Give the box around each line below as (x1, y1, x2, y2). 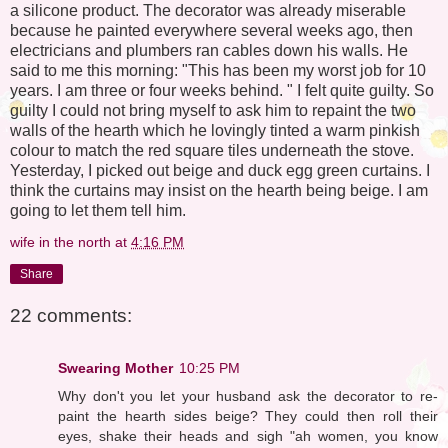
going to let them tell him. (10, 201, 186, 219)
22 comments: (10, 305, 132, 327)
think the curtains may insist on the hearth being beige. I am (10, 181, 428, 199)
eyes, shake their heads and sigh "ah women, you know (58, 427, 438, 444)
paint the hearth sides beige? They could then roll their (58, 407, 438, 424)
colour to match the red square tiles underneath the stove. (10, 141, 414, 159)
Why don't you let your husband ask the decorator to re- (58, 387, 438, 404)
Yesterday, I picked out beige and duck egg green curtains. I (10, 161, 430, 179)
